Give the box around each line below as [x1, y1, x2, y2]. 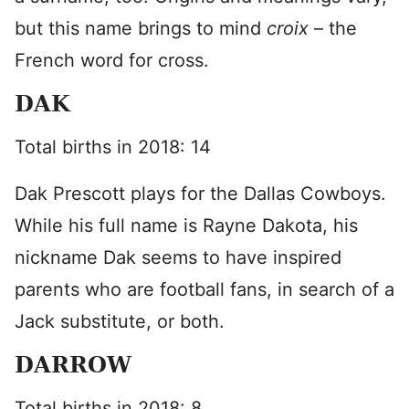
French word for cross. [15, 49, 209, 71]
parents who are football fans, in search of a [15, 278, 394, 300]
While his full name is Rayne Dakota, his [15, 215, 358, 236]
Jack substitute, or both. [15, 310, 225, 332]
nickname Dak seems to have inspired [15, 246, 341, 268]
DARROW [15, 351, 131, 378]
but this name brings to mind [15, 17, 267, 39]
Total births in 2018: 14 [15, 136, 211, 158]
